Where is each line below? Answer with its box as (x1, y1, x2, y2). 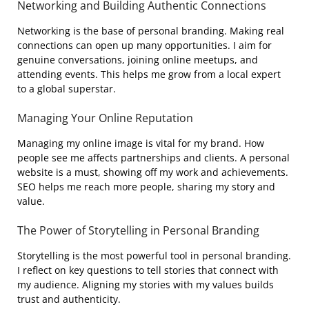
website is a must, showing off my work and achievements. (17, 166, 288, 179)
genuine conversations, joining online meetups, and (17, 53, 258, 66)
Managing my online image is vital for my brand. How (17, 137, 264, 150)
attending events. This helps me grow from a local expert (17, 68, 281, 81)
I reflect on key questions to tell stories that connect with (17, 263, 279, 277)
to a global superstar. (17, 82, 116, 95)
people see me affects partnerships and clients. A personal (17, 151, 290, 164)
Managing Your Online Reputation (17, 110, 193, 126)
